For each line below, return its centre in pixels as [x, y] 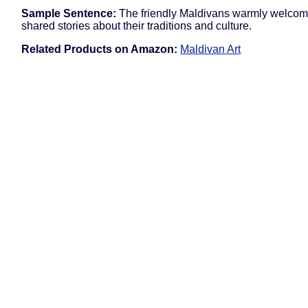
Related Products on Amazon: [99, 49]
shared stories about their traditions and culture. [136, 26]
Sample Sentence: [69, 14]
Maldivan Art [210, 49]
